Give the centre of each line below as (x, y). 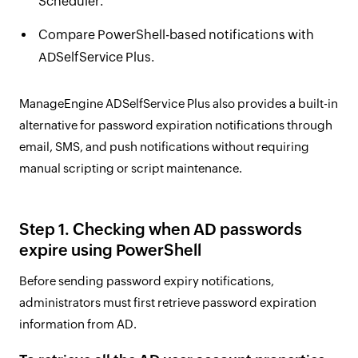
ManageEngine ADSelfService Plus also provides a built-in (179, 103)
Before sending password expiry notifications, (147, 281)
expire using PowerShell (110, 250)
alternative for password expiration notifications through (176, 125)
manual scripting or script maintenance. (131, 168)
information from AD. (78, 324)
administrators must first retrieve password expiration (168, 302)
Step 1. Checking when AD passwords (161, 229)
